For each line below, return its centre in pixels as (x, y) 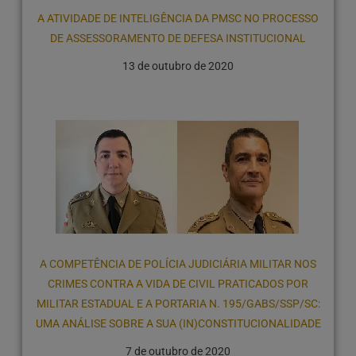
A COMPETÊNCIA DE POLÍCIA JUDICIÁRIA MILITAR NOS (178, 264)
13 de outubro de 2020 (178, 66)
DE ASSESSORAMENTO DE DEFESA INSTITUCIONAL (178, 39)
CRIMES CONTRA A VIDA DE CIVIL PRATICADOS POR (178, 284)
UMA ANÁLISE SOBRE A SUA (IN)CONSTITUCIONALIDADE (178, 324)
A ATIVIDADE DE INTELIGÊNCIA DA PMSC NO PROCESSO (178, 19)
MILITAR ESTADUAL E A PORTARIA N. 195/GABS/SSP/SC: (178, 304)
